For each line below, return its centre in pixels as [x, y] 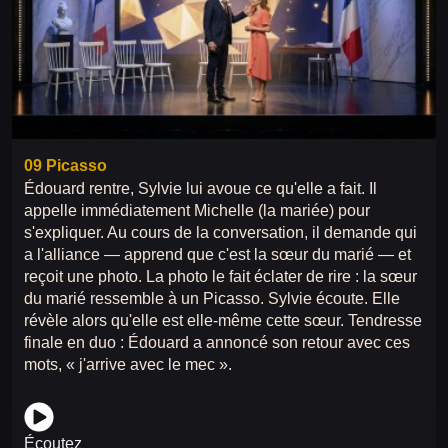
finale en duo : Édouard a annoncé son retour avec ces [217, 342]
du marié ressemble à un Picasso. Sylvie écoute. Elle [212, 298]
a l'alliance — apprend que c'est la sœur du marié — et [217, 254]
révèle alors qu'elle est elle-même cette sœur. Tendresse [223, 320]
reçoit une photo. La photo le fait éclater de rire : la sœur [220, 276]
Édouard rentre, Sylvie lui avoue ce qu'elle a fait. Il [200, 188]
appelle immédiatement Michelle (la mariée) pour [197, 210]
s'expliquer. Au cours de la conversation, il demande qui [220, 232]
